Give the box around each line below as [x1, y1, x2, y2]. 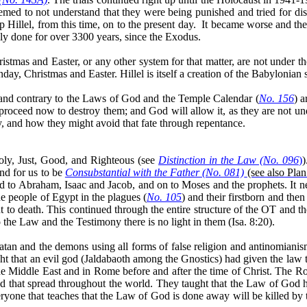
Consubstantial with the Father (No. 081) [64, 166, 245, 178]
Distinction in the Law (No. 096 [158, 153, 299, 166]
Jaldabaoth [84, 252, 130, 265]
